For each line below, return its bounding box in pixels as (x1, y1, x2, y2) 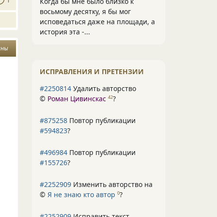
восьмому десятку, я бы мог (40, 7, 131, 16)
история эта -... (40, 27, 90, 36)
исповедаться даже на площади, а (40, 17, 155, 26)
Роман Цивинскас (47, 94, 106, 103)
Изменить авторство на (71, 180, 153, 189)
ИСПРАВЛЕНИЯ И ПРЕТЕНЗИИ (40, 67, 144, 76)
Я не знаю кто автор (47, 190, 115, 199)
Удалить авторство (71, 84, 136, 93)
